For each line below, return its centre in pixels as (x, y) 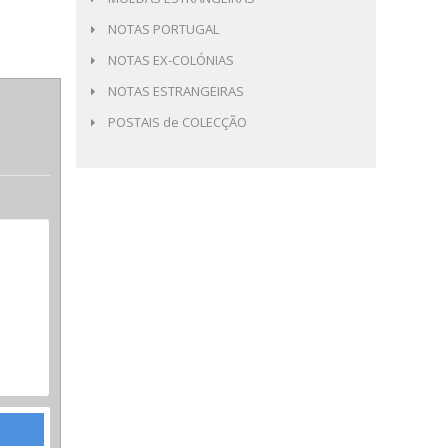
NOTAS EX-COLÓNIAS (169, 60)
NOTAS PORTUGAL (162, 29)
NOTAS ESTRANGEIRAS (174, 91)
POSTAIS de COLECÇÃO (176, 122)
